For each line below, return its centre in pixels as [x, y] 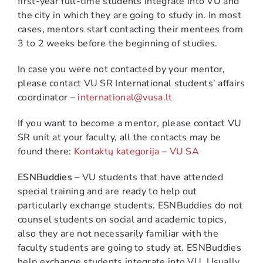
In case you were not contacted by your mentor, [122, 69]
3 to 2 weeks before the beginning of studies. [119, 43]
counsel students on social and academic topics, [122, 219]
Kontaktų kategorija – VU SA [136, 151]
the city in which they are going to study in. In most [129, 15]
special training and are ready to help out [107, 191]
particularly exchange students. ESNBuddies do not [130, 205]
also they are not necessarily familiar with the [118, 233]
